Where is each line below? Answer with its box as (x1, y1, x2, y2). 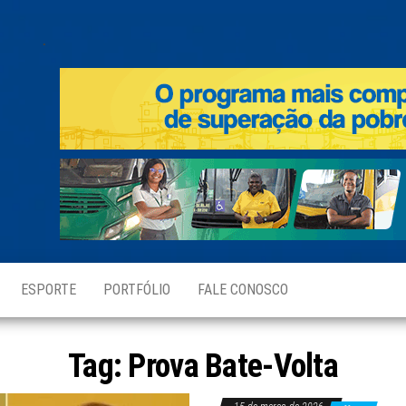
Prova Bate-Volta (128, 347, 338, 385)
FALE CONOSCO (198, 281, 288, 298)
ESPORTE (21, 281, 76, 298)
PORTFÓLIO (103, 281, 170, 298)
